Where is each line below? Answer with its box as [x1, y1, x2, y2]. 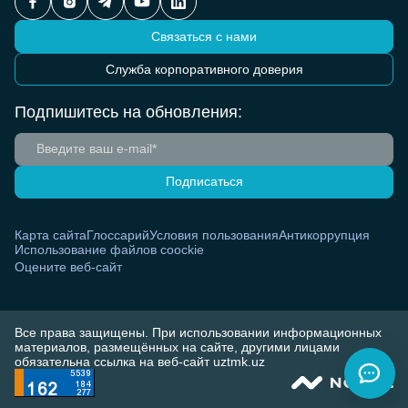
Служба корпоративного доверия [105, 62, 303, 76]
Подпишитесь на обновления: [15, 102, 242, 121]
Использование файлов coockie [15, 241, 204, 257]
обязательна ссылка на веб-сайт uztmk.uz [15, 353, 265, 369]
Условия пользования [149, 227, 279, 242]
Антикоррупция [279, 227, 370, 242]
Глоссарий [87, 227, 149, 242]
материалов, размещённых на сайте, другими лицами [15, 339, 340, 354]
